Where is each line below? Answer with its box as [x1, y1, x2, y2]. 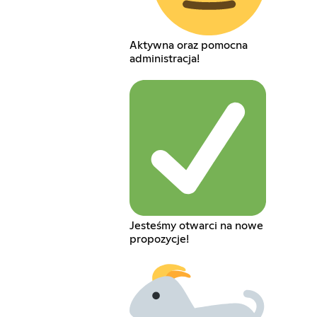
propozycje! [129, 234, 189, 246]
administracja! [129, 52, 200, 64]
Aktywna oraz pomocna [129, 39, 248, 51]
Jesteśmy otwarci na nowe [129, 220, 263, 232]
